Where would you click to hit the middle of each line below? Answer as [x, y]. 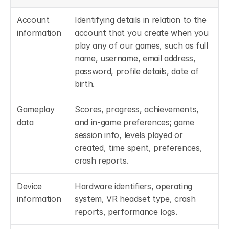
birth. [85, 84]
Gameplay [36, 109]
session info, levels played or [129, 135]
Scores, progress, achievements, [137, 109]
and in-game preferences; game [134, 122]
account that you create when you [142, 33]
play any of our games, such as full [141, 45]
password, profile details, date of [137, 71]
